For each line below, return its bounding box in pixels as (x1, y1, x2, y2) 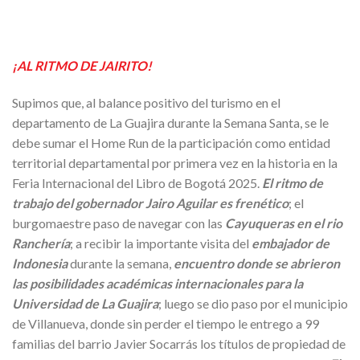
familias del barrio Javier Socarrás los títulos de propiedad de (12, 335, 346, 351)
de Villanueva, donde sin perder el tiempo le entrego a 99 (12, 315, 319, 331)
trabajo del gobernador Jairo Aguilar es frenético (12, 194, 288, 211)
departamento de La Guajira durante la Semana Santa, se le (12, 114, 329, 130)
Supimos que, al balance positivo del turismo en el (12, 94, 280, 110)
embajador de (252, 235, 329, 251)
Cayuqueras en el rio (225, 215, 342, 231)
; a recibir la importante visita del (70, 235, 252, 251)
